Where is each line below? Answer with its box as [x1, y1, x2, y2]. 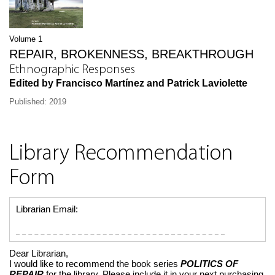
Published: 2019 [9, 96, 66, 106]
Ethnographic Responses [9, 63, 135, 76]
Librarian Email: [16, 204, 78, 214]
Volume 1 [9, 34, 42, 44]
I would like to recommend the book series [9, 258, 180, 269]
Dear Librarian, [9, 248, 68, 258]
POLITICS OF [180, 258, 238, 269]
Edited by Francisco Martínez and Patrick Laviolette [9, 77, 247, 88]
